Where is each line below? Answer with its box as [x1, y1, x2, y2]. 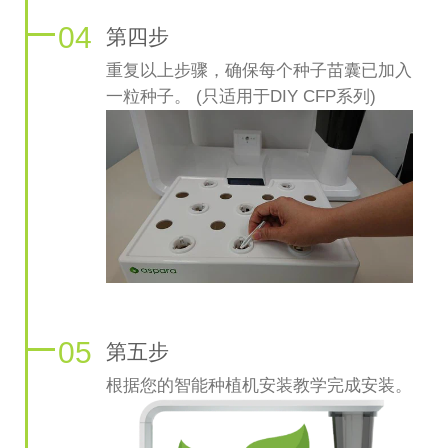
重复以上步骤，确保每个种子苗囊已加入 [106, 60, 412, 80]
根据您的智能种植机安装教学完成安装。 [106, 375, 412, 395]
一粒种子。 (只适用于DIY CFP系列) [106, 86, 376, 106]
